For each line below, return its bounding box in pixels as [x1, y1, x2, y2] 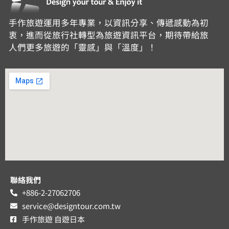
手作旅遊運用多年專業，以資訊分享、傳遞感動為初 [9, 16, 209, 29]
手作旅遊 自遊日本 [21, 213, 85, 224]
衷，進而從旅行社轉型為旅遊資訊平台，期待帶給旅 [9, 28, 209, 41]
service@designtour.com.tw [21, 200, 121, 211]
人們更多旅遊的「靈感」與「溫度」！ [9, 40, 156, 53]
